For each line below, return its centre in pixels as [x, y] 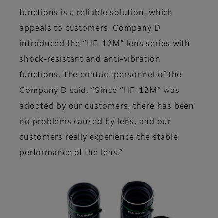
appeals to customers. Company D [90, 28]
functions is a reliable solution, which [96, 13]
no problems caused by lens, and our [95, 122]
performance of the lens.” [72, 153]
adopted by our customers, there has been [107, 106]
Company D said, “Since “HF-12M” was [100, 91]
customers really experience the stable [99, 137]
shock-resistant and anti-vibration [90, 60]
